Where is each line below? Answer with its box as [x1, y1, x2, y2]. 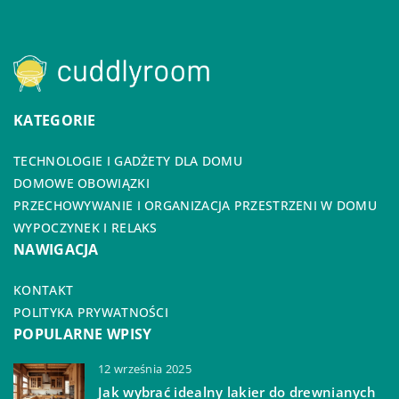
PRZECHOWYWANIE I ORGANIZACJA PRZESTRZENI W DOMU [13, 197, 378, 215]
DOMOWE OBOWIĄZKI [13, 175, 150, 192]
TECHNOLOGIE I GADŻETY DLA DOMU [13, 152, 242, 170]
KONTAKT [13, 281, 74, 299]
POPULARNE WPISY [13, 324, 152, 345]
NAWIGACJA [13, 240, 99, 260]
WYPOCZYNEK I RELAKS [13, 219, 158, 237]
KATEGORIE [13, 110, 96, 131]
